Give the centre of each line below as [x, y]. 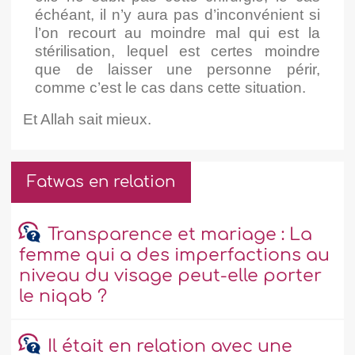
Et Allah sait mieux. [88, 120]
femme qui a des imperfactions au [175, 256]
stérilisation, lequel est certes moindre [177, 52]
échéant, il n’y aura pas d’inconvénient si [177, 15]
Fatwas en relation [101, 182]
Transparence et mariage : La [179, 235]
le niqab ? [63, 297]
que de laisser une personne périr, [177, 70]
